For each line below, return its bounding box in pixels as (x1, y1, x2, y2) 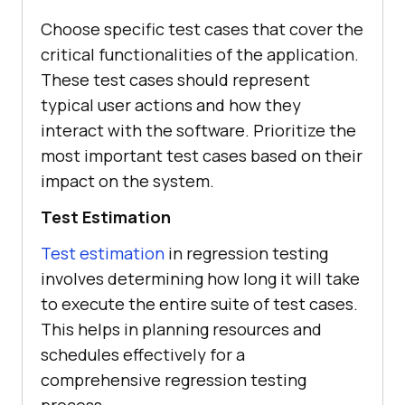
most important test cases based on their (41, 144, 363, 166)
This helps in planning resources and (41, 317, 322, 340)
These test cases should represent (41, 68, 310, 90)
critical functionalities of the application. (41, 42, 359, 65)
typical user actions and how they (41, 93, 301, 116)
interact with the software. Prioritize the (41, 118, 356, 141)
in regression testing (165, 241, 328, 264)
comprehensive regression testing (41, 368, 306, 391)
